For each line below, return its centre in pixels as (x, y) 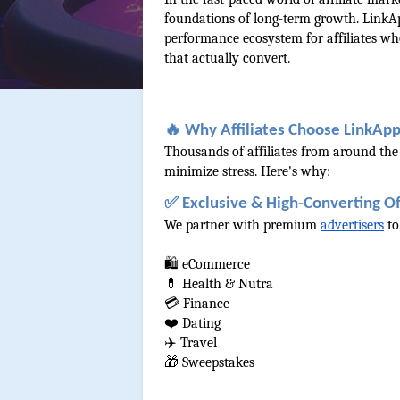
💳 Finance (197, 304)
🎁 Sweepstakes (209, 363)
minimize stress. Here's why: (247, 171)
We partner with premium (242, 225)
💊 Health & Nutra (219, 284)
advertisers (352, 225)
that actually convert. (227, 58)
